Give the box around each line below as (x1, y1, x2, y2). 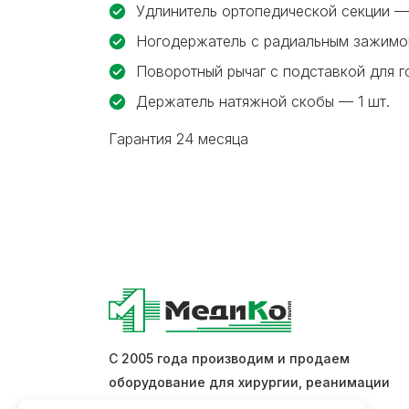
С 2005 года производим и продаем (109, 351, 350, 367)
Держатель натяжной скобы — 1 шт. (136, 92, 390, 111)
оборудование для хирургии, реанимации (109, 374, 390, 391)
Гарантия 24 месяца (109, 130, 248, 149)
